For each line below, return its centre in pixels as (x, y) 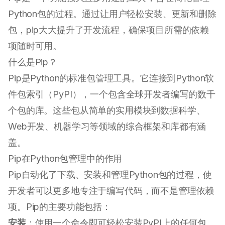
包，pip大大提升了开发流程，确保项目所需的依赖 (109, 30)
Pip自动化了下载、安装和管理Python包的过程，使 (110, 175)
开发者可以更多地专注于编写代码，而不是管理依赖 (111, 191)
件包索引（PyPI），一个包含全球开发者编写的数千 (112, 94)
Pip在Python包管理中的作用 (65, 159)
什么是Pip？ (33, 62)
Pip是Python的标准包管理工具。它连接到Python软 (111, 78)
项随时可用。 (35, 46)
